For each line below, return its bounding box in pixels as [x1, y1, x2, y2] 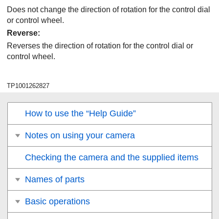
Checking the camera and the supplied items [25, 153, 198, 162]
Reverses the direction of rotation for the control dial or [7, 42, 193, 50]
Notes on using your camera [25, 131, 135, 140]
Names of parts [25, 175, 85, 184]
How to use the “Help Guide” [25, 109, 136, 118]
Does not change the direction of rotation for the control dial [7, 5, 210, 14]
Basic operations [25, 197, 90, 206]
